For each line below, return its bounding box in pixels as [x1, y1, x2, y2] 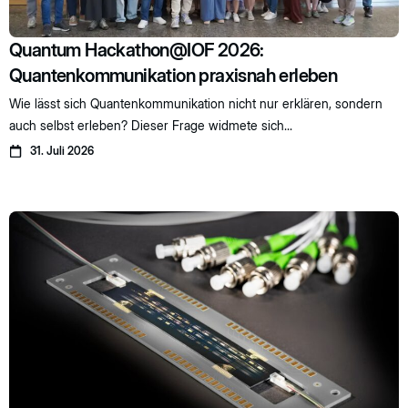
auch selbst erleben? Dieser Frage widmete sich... [9, 117, 292, 133]
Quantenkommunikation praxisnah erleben [9, 64, 338, 87]
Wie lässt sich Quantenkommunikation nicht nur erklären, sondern [9, 95, 382, 111]
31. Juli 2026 [29, 144, 94, 158]
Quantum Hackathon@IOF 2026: [9, 38, 264, 61]
